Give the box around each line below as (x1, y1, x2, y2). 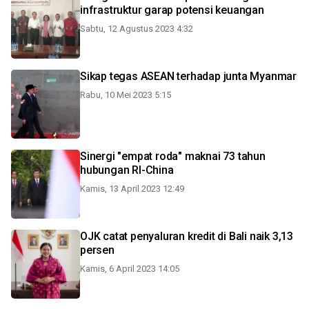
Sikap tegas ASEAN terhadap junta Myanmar (80, 70, 297, 83)
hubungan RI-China (80, 163, 174, 177)
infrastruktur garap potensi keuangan (80, 3, 264, 17)
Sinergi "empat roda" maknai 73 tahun (80, 150, 266, 163)
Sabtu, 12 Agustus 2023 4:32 (80, 23, 193, 34)
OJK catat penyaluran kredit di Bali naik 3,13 (80, 230, 293, 243)
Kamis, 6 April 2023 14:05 (80, 263, 179, 274)
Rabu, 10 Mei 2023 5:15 (80, 90, 171, 100)
